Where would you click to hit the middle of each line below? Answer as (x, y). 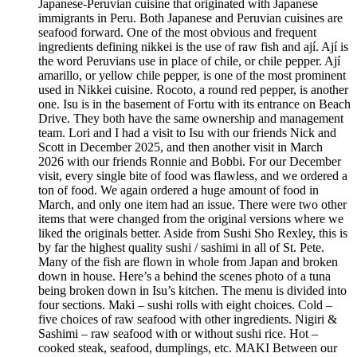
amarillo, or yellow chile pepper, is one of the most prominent (192, 76)
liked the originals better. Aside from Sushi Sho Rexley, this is (193, 233)
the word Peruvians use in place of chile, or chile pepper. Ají (189, 61)
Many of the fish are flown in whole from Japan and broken (188, 262)
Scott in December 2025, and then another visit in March (180, 147)
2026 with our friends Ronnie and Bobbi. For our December (190, 162)
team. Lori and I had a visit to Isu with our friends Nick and (187, 133)
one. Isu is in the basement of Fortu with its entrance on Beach (194, 104)
